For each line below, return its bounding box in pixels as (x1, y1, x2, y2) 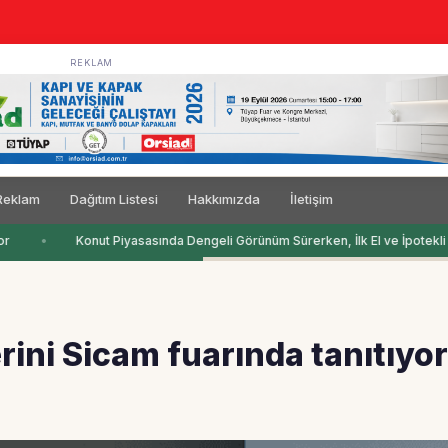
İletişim (290, 191, 333, 207)
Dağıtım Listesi (70, 191, 158, 207)
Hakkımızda (188, 191, 260, 207)
